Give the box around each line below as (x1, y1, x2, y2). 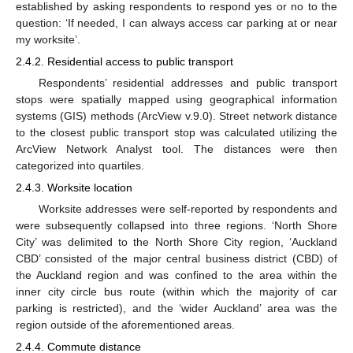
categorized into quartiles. (16, 158, 144, 172)
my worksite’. (16, 32, 80, 46)
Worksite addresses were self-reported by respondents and (38, 203, 337, 216)
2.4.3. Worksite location (16, 180, 132, 194)
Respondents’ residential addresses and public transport (38, 76, 337, 89)
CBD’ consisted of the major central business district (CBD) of (16, 252, 337, 266)
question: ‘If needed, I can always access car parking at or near (16, 16, 337, 29)
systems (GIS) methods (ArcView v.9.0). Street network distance (16, 109, 337, 122)
